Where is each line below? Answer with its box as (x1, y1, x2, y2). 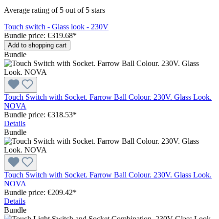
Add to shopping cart (8, 41, 66, 49)
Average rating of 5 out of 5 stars (4, 5, 105, 14)
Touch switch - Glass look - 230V (4, 22, 109, 31)
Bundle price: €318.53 (4, 110, 73, 119)
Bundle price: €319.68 (4, 31, 73, 40)
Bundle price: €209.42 (4, 188, 73, 197)
